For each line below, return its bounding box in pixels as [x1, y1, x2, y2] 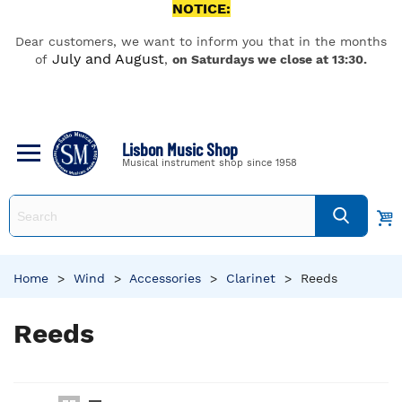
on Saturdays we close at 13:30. [172, 52, 367, 66]
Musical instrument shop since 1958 [122, 156, 297, 169]
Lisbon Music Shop [122, 137, 238, 160]
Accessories [129, 271, 201, 285]
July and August [52, 50, 164, 67]
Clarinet [226, 271, 275, 285]
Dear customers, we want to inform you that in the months [15, 34, 387, 48]
